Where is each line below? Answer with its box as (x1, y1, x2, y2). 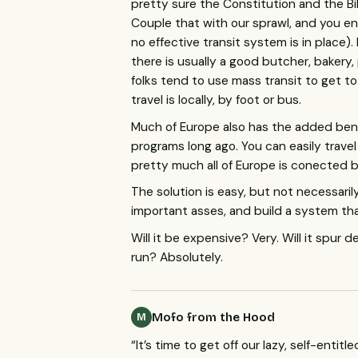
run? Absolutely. (131, 249, 223, 265)
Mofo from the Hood (152, 309, 275, 324)
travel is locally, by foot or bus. (131, 91, 301, 108)
